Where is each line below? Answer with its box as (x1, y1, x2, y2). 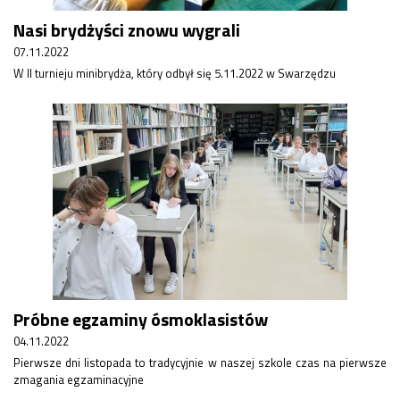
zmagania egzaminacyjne (13, 371, 144, 388)
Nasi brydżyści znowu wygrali (13, 16, 240, 44)
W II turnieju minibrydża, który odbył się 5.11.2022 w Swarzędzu (13, 64, 336, 82)
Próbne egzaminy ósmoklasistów (13, 305, 268, 333)
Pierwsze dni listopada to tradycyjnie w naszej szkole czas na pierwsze (13, 354, 387, 371)
